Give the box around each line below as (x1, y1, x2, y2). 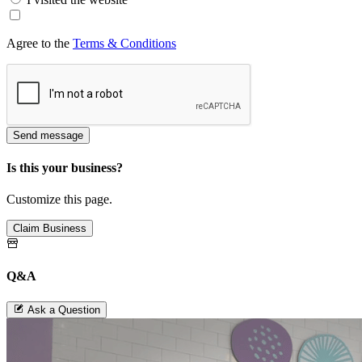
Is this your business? (6, 160, 123, 175)
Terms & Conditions (73, 36, 176, 50)
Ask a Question (27, 303, 100, 316)
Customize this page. (6, 192, 112, 207)
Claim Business (13, 222, 86, 235)
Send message (13, 128, 83, 141)
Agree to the (6, 36, 73, 50)
